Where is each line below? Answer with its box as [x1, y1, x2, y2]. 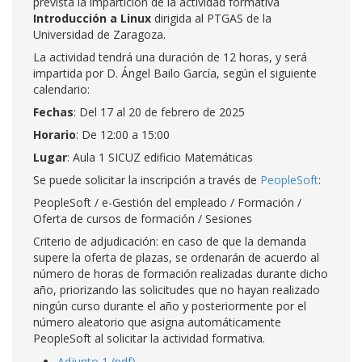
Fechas [33, 104, 74, 120]
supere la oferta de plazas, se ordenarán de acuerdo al [33, 250, 319, 265]
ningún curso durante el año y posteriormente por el [33, 298, 306, 314]
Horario [33, 127, 76, 142]
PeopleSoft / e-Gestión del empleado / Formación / [33, 195, 301, 210]
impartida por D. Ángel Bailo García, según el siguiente [33, 65, 317, 81]
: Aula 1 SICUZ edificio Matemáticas [67, 149, 253, 165]
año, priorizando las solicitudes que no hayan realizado [33, 282, 320, 297]
